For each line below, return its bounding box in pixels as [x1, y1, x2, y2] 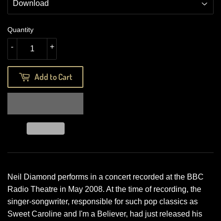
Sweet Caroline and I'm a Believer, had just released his [7, 209, 202, 218]
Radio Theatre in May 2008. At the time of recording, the [7, 184, 201, 193]
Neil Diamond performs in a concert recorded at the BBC [7, 172, 204, 181]
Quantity [7, 25, 34, 34]
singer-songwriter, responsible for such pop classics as [7, 197, 198, 206]
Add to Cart [35, 71, 73, 82]
